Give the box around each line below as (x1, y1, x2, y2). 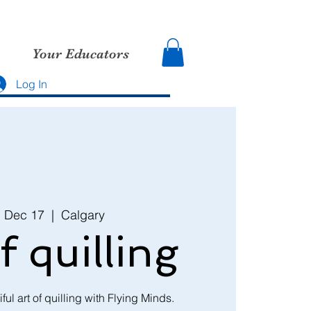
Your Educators (31, 46, 129, 62)
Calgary (60, 207, 105, 224)
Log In (16, 76, 48, 91)
